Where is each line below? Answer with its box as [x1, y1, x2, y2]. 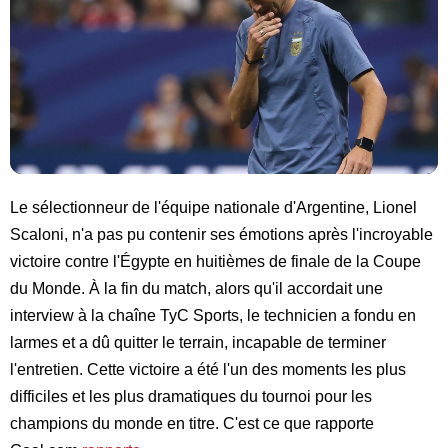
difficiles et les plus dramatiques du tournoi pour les [10, 387, 372, 405]
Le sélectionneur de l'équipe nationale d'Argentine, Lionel [10, 198, 417, 216]
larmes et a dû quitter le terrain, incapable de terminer [10, 333, 386, 351]
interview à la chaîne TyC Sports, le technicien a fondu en [10, 306, 416, 324]
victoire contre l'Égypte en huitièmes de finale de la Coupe [10, 252, 421, 270]
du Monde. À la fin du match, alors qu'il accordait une [10, 279, 383, 297]
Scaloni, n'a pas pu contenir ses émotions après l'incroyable [10, 225, 433, 243]
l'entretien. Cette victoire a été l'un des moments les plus [10, 360, 406, 378]
